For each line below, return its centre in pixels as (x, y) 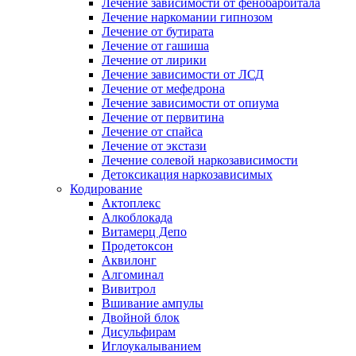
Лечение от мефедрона (163, 89)
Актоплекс (131, 203)
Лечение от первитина (163, 117)
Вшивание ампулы (153, 303)
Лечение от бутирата (158, 31)
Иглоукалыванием (151, 346)
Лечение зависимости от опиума (190, 103)
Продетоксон (137, 246)
